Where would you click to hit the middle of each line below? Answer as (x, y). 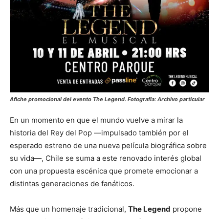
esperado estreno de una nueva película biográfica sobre (108, 145)
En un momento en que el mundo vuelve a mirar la (96, 120)
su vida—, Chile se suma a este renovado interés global (106, 158)
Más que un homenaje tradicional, (69, 209)
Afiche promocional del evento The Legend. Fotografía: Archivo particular (107, 99)
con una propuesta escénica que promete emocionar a (104, 171)
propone (186, 209)
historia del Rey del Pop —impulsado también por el (99, 133)
